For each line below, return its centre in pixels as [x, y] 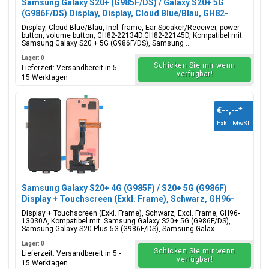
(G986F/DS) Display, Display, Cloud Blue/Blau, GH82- [125, 13]
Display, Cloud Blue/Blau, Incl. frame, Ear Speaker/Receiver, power [131, 28]
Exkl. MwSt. [234, 123]
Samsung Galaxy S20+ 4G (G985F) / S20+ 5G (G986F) [124, 188]
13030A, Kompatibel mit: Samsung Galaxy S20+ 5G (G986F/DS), [126, 221]
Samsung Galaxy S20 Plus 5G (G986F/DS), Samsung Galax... [121, 229]
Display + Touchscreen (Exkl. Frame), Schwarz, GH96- [128, 199]
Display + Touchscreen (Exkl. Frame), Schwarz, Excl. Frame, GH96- [131, 213]
